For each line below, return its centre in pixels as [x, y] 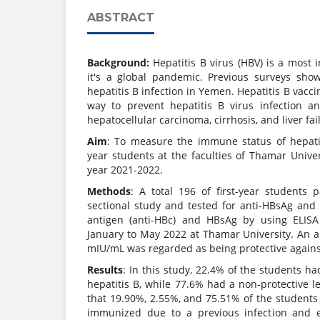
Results [105, 270]
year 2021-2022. [125, 170]
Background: [120, 63]
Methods [109, 191]
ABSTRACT [121, 18]
